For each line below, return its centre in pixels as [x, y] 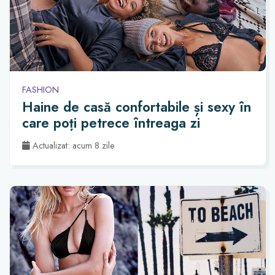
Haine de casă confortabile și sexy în [137, 107]
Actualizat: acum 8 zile [72, 145]
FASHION [41, 89]
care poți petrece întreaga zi [111, 123]
